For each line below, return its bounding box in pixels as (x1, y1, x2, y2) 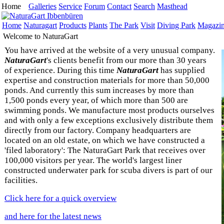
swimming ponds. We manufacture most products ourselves (4, 105, 214, 115)
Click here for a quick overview (4, 193, 116, 203)
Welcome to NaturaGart (3, 32, 78, 40)
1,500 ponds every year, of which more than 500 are (4, 95, 188, 105)
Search (133, 2, 155, 10)
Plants (88, 21, 107, 29)
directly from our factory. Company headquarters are (4, 125, 191, 135)
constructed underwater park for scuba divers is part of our (4, 165, 212, 175)
